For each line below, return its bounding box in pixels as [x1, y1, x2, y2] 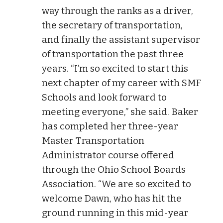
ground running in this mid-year [42, 207, 189, 219]
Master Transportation [42, 134, 144, 146]
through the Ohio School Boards [42, 163, 186, 175]
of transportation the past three [42, 48, 184, 60]
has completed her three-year [42, 120, 178, 132]
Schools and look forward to [42, 91, 167, 103]
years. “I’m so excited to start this [42, 62, 188, 74]
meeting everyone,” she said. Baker [42, 106, 198, 117]
